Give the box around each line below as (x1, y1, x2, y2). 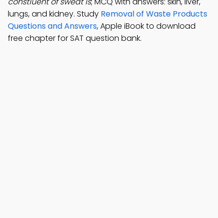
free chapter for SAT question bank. (8, 33, 142, 44)
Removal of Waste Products (101, 8, 207, 19)
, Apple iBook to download (97, 20, 196, 32)
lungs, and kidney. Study (8, 8, 101, 19)
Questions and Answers (8, 20, 97, 32)
